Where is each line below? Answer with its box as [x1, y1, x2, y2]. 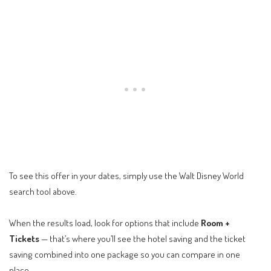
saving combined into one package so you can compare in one [9, 247, 240, 260]
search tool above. [9, 185, 77, 198]
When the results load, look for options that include [9, 216, 201, 229]
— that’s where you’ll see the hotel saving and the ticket [39, 232, 246, 244]
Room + [201, 216, 230, 229]
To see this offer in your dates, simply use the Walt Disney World [9, 169, 244, 182]
